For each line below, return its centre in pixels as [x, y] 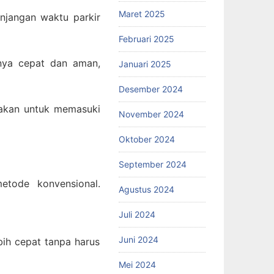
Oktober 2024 [146, 139]
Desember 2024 [150, 89]
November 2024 [151, 114]
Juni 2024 [138, 239]
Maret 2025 [142, 13]
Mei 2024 [137, 264]
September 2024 [152, 164]
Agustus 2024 [146, 189]
